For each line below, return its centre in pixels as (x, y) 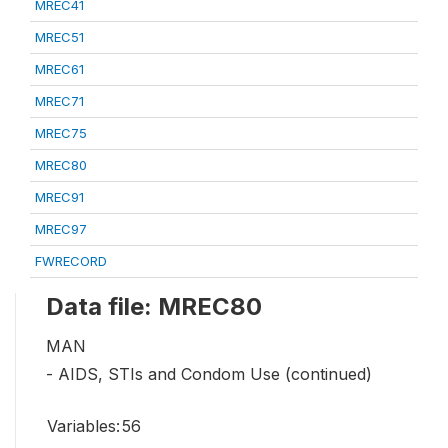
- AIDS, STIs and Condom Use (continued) (209, 374)
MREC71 (59, 101)
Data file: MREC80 (154, 306)
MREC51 (59, 37)
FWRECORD (71, 261)
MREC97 (61, 229)
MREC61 (59, 69)
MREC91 (59, 197)
